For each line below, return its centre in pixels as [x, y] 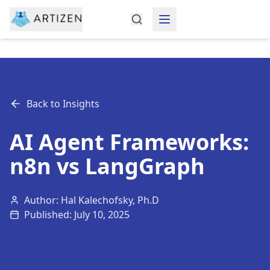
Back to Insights [63, 104]
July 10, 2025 [102, 215]
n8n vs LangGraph [107, 166]
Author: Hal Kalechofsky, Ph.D [92, 200]
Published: [49, 215]
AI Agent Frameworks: [129, 142]
